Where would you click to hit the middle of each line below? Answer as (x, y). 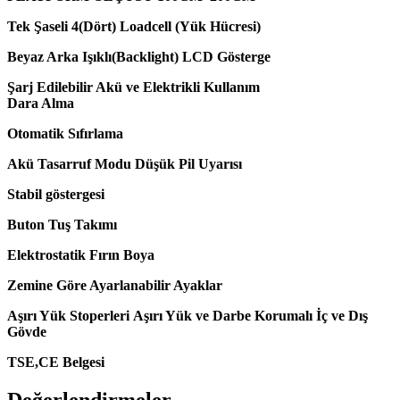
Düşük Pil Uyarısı (188, 163)
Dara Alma (41, 103)
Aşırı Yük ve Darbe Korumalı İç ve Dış (250, 315)
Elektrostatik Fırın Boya (81, 254)
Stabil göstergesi (58, 194)
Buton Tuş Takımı (62, 224)
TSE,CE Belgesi (56, 362)
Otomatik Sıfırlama (65, 133)
